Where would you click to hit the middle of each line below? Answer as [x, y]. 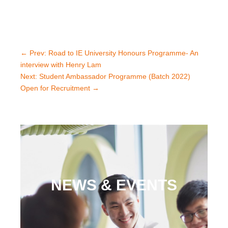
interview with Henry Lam [61, 64]
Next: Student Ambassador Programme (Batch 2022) [105, 76]
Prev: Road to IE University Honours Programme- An [114, 53]
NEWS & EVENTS [114, 185]
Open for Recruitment [55, 88]
